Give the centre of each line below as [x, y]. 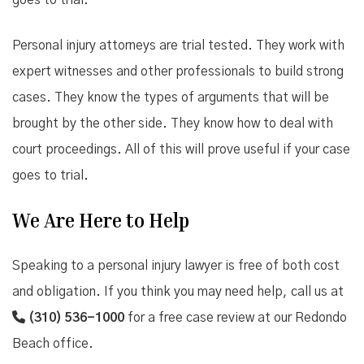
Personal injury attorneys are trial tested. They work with [178, 45]
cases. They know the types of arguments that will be [171, 97]
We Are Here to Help [101, 220]
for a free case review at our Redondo [236, 318]
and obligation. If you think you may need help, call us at [178, 292]
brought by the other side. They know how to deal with [173, 123]
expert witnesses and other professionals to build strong [178, 71]
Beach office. [53, 344]
